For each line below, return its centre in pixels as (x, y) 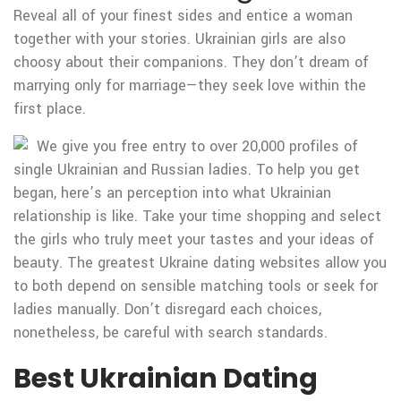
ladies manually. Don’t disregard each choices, (167, 309)
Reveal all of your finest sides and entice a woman (183, 16)
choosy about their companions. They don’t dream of (191, 62)
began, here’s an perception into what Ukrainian (172, 193)
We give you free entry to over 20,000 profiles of (197, 146)
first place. (50, 109)
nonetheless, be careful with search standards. (171, 333)
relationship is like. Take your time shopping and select (197, 216)
